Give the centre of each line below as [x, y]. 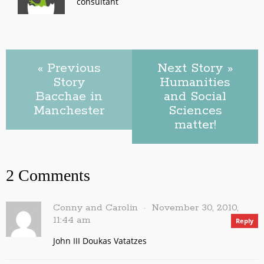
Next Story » [195, 68]
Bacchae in [69, 96]
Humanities [195, 82]
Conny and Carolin [95, 207]
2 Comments [48, 175]
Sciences [195, 110]
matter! [195, 125]
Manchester [69, 110]
